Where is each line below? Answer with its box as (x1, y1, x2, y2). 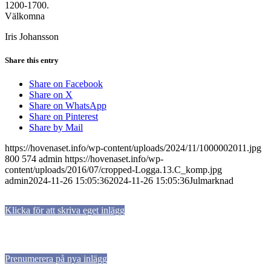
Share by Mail (29, 122, 83, 133)
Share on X (29, 90, 73, 100)
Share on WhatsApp (29, 100, 106, 111)
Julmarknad (189, 175, 233, 186)
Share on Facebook (29, 79, 103, 90)
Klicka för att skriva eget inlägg (5, 205, 125, 216)
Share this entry (5, 55, 59, 65)
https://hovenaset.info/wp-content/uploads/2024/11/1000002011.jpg (5, 143, 261, 154)
